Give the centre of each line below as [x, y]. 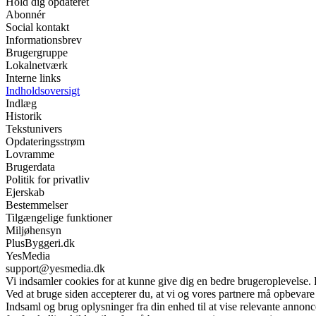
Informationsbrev [44, 39]
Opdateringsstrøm [45, 141]
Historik [24, 116]
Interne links [33, 78]
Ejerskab [25, 192]
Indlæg [21, 103]
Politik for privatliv [48, 179]
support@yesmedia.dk [55, 268]
